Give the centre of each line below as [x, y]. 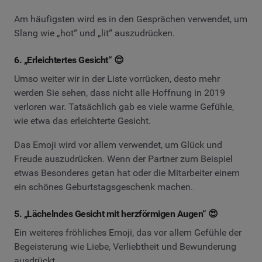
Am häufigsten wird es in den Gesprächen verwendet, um [131, 19]
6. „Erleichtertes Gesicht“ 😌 [69, 60]
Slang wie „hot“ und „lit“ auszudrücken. [94, 33]
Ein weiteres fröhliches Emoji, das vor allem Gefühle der [128, 232]
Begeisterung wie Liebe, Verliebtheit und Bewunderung [125, 246]
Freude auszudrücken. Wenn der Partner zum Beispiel [123, 159]
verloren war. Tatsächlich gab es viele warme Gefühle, [124, 106]
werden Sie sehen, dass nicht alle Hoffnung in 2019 [120, 92]
